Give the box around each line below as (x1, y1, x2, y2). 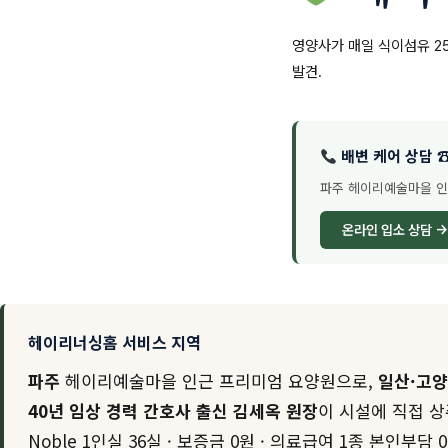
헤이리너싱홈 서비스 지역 (28, 330, 201, 354)
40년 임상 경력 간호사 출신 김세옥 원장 (28, 398, 318, 423)
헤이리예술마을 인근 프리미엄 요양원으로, (60, 368, 378, 393)
